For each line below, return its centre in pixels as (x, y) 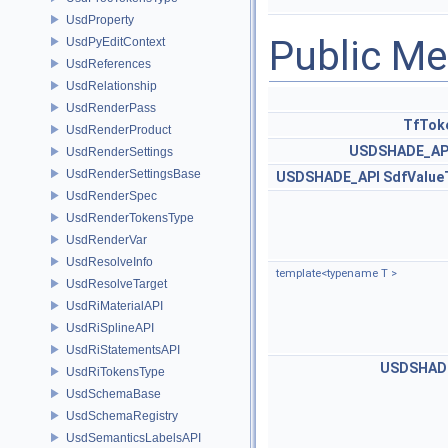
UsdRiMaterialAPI (114, 305)
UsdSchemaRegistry (122, 415)
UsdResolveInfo (109, 261)
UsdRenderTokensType (130, 217)
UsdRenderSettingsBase (133, 173)
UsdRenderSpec (111, 195)
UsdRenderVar (106, 239)
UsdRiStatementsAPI (123, 349)
